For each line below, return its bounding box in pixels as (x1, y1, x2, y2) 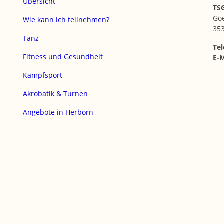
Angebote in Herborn (23, 107, 93, 117)
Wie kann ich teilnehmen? (23, 15, 109, 25)
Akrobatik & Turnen (23, 89, 88, 99)
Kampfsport (23, 70, 62, 80)
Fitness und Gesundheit (23, 52, 103, 62)
